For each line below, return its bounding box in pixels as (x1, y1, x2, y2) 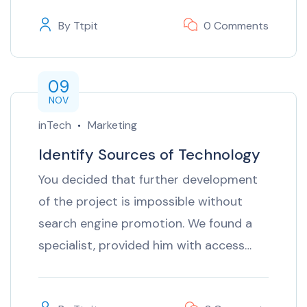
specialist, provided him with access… (38, 236, 251, 254)
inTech (38, 117, 71, 132)
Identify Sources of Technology (38, 144, 260, 164)
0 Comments (204, 18, 269, 33)
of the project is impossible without (38, 193, 243, 210)
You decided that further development (38, 171, 258, 188)
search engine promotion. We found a (38, 214, 252, 232)
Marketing (88, 117, 137, 132)
